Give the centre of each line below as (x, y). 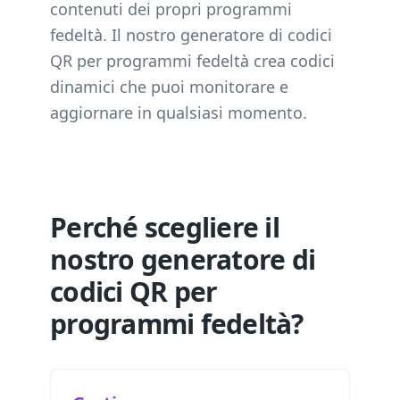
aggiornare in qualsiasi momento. (179, 112)
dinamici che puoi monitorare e (169, 87)
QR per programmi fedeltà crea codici (192, 61)
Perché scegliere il (165, 227)
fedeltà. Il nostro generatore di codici (191, 35)
